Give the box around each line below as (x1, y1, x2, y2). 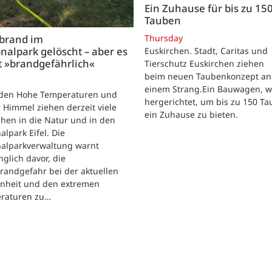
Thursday (144, 32, 183, 44)
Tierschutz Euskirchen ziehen (144, 58, 264, 70)
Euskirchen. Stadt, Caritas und (144, 45, 268, 57)
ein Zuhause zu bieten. (144, 109, 238, 121)
